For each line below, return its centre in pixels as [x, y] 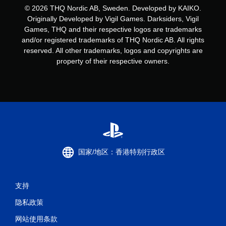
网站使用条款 [36, 219]
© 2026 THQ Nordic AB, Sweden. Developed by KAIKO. [113, 8]
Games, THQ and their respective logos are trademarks [113, 29]
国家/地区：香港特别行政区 [122, 152]
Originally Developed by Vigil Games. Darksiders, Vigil [113, 18]
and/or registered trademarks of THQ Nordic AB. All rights [113, 40]
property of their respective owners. [113, 61]
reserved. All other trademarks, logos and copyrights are [113, 50]
